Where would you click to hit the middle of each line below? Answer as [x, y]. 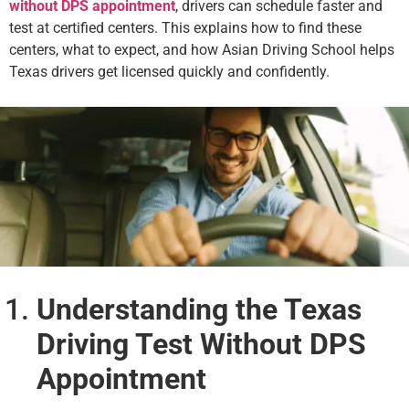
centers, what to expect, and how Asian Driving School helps [202, 50]
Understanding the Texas [199, 309]
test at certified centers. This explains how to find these [185, 28]
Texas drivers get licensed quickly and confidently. [169, 72]
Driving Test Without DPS [201, 344]
